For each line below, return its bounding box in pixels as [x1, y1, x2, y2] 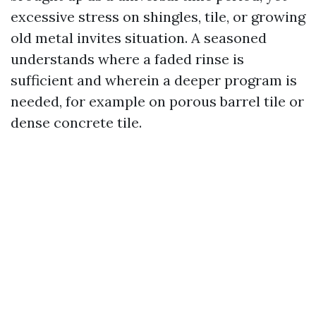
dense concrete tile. [11, 114, 142, 131]
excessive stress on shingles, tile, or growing [11, 8, 305, 25]
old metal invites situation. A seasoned [11, 29, 267, 47]
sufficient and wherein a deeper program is [11, 71, 297, 89]
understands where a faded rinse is [11, 50, 244, 68]
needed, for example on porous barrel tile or [11, 92, 304, 110]
